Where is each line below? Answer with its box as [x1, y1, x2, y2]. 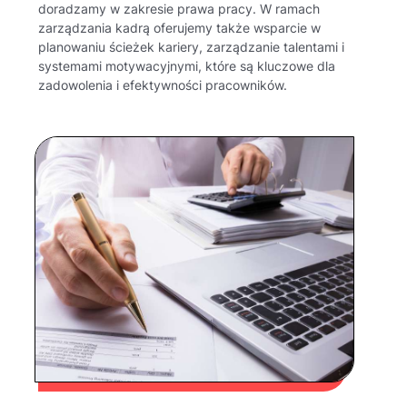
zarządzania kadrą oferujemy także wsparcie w [38, 20, 322, 35]
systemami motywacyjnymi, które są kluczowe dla [38, 58, 336, 74]
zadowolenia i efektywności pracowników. [38, 77, 288, 93]
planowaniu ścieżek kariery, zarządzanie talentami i [38, 39, 345, 55]
